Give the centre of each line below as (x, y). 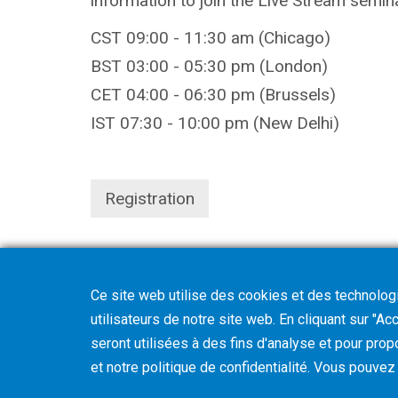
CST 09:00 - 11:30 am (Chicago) (211, 37)
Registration (150, 198)
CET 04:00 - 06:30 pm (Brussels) (213, 94)
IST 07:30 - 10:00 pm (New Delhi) (215, 123)
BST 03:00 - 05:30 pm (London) (209, 66)
